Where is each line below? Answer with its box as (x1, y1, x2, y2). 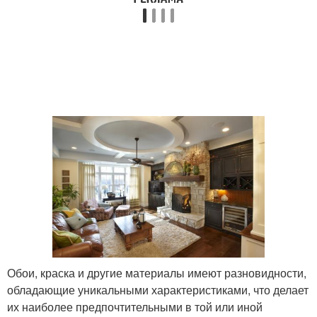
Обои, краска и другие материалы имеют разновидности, (7, 264, 306, 281)
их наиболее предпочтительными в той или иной (7, 298, 263, 315)
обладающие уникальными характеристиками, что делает (7, 281, 309, 298)
